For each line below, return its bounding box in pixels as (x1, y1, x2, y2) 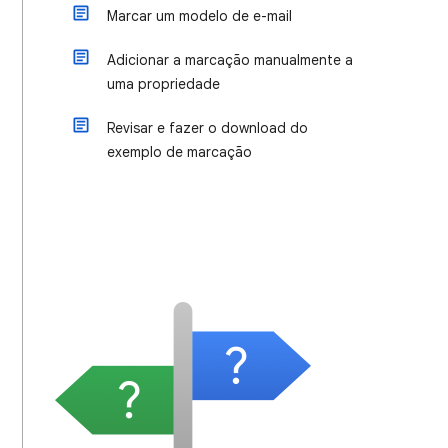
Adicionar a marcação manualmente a (107, 51, 353, 69)
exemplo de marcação (107, 143, 252, 161)
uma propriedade (107, 75, 220, 93)
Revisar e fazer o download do (107, 119, 308, 137)
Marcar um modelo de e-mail (107, 7, 292, 25)
